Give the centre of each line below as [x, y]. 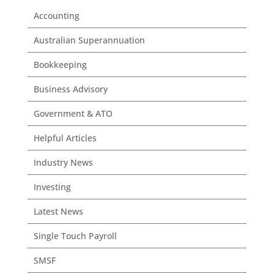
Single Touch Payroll [75, 236]
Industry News [63, 162]
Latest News [58, 211]
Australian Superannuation [89, 40]
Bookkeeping [60, 65]
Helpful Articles [65, 138]
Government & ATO [73, 113]
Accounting [56, 16]
